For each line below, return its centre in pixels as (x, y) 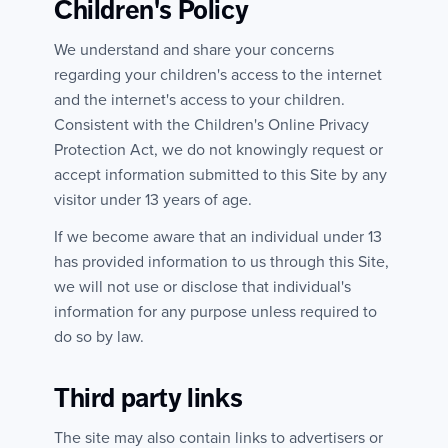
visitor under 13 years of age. (153, 199)
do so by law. (99, 336)
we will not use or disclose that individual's (202, 286)
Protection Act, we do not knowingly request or (218, 149)
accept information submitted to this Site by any (220, 174)
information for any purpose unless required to (215, 311)
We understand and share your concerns (194, 49)
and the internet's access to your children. (199, 99)
